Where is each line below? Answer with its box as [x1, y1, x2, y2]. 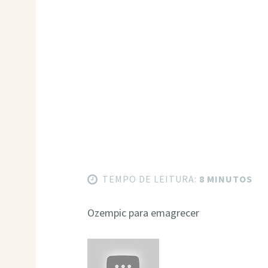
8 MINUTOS [197, 173, 253, 185]
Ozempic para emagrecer [87, 205, 200, 220]
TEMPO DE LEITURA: [102, 173, 197, 185]
